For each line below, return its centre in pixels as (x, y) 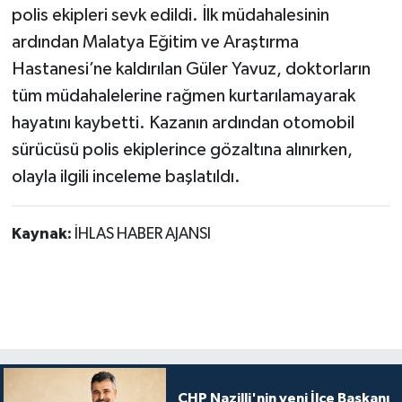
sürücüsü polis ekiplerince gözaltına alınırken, (182, 150)
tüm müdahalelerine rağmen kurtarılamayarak (183, 96)
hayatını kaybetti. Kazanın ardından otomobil (183, 123)
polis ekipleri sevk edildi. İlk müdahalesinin (170, 16)
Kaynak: (43, 235)
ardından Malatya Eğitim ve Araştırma (155, 43)
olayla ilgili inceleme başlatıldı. (126, 177)
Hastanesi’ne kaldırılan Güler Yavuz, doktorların (191, 70)
